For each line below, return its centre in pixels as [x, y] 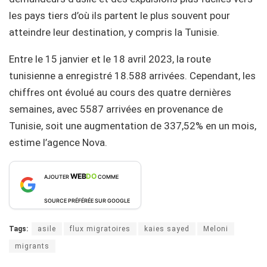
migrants [32, 246]
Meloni [216, 229]
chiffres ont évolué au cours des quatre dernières [120, 92]
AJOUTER [57, 176]
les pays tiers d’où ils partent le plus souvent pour [119, 15]
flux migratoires [100, 229]
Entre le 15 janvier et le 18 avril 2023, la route [110, 59]
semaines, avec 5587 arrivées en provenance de [116, 109]
